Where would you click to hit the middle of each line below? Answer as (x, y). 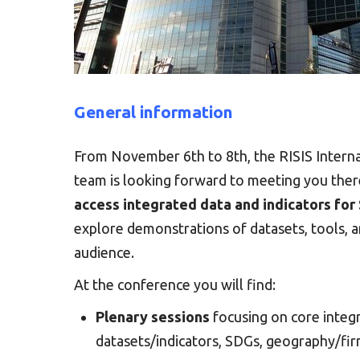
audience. (104, 252)
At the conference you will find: (175, 284)
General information (153, 112)
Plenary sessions (153, 317)
